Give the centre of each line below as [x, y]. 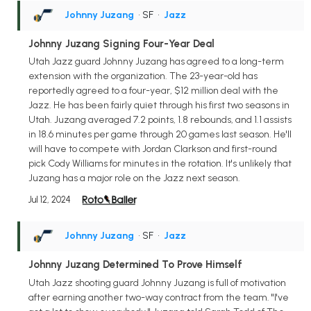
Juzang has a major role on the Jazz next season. [134, 178]
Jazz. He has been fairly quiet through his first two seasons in [159, 106]
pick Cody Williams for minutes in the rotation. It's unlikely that [160, 164]
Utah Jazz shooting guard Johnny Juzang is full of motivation [157, 283]
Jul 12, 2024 [50, 200]
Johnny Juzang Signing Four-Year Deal [121, 43]
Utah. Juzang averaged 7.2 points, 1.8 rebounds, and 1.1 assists [160, 120]
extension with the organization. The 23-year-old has [143, 76]
